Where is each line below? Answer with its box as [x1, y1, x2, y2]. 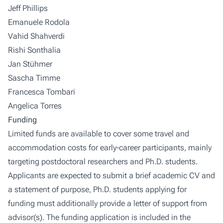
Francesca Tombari [8, 87, 75, 97]
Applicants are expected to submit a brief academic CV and [8, 170, 215, 180]
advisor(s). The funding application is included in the [8, 212, 191, 222]
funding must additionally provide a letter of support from [8, 198, 207, 208]
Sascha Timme [8, 73, 60, 83]
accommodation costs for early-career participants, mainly [8, 142, 212, 152]
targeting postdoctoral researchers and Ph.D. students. [8, 156, 198, 166]
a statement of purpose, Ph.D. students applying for [8, 184, 187, 194]
